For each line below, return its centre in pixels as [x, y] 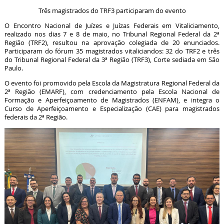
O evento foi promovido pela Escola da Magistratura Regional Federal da [112, 83]
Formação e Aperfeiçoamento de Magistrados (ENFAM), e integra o [112, 100]
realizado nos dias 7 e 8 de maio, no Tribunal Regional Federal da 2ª [112, 34]
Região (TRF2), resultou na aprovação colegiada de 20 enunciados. [112, 42]
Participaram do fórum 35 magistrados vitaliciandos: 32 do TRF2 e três [112, 51]
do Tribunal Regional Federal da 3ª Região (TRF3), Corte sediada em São [112, 59]
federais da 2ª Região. [36, 117]
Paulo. [13, 68]
